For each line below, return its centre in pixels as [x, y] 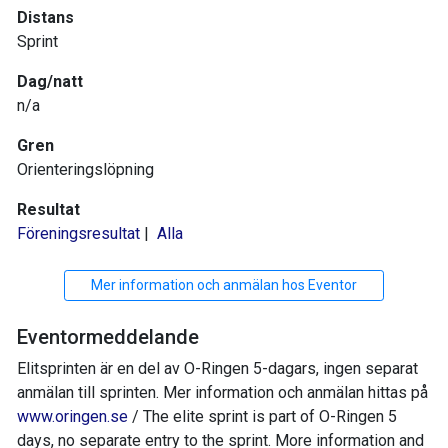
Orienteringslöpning [85, 170]
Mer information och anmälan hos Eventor [224, 285]
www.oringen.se [72, 417]
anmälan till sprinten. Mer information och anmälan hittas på [222, 393]
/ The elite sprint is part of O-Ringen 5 [262, 417]
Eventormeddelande [108, 337]
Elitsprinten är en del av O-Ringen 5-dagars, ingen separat [217, 369]
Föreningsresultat [78, 234]
